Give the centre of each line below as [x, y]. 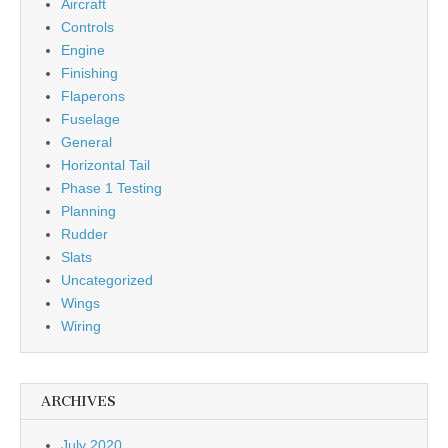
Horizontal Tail [105, 165]
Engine [83, 50]
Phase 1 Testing [111, 188]
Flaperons [93, 96]
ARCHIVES [78, 401]
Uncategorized [107, 280]
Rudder [84, 234]
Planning [88, 211]
